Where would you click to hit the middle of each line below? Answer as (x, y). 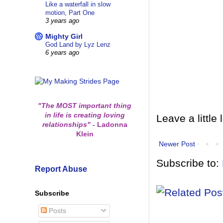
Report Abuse (61, 168)
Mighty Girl (64, 37)
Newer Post (177, 144)
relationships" (67, 124)
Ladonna (111, 124)
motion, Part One (70, 13)
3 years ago (62, 21)
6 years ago (62, 53)
